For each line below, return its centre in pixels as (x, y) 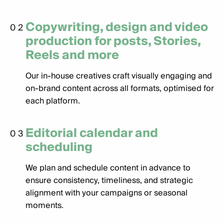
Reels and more (72, 55)
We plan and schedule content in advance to (108, 168)
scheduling (59, 147)
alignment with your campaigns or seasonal (106, 193)
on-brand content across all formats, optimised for (120, 88)
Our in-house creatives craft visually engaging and (119, 76)
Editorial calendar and (92, 133)
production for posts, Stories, (113, 41)
